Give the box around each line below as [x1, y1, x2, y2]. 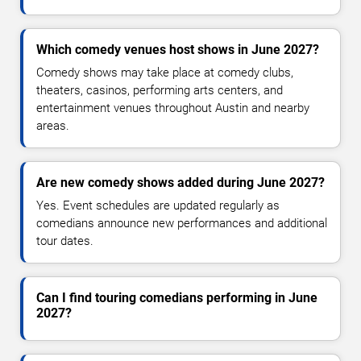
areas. [36, 118, 69, 134]
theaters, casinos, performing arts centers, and [36, 83, 283, 98]
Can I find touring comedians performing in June [36, 290, 317, 306]
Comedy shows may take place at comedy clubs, [36, 65, 293, 81]
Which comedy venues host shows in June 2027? [36, 42, 319, 58]
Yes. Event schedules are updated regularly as [36, 198, 280, 214]
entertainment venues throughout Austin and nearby [36, 101, 309, 116]
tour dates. [36, 234, 93, 249]
